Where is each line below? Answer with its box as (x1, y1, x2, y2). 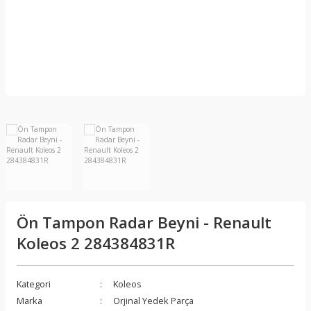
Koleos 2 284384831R (17, 233, 175, 254)
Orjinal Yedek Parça (113, 294, 194, 307)
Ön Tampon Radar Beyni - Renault (17, 212, 271, 233)
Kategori (17, 278, 51, 290)
